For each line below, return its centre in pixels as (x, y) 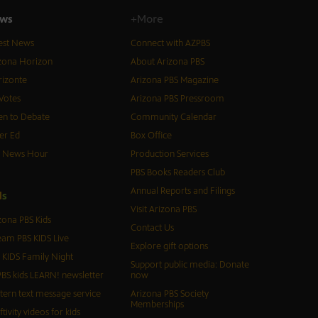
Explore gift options (169, 247)
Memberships (157, 305)
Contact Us (152, 228)
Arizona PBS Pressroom (177, 99)
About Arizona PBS (167, 62)
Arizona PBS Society (169, 294)
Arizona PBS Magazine (174, 81)
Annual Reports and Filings (182, 191)
